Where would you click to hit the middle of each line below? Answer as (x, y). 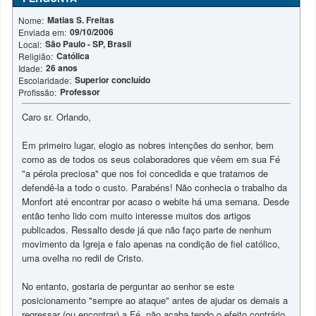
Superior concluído (113, 80)
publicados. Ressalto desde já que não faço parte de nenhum (147, 230)
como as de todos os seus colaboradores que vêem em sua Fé (151, 159)
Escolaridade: (45, 80)
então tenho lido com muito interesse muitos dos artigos (137, 215)
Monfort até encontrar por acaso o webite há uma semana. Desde (156, 201)
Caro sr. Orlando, (57, 117)
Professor (80, 92)
